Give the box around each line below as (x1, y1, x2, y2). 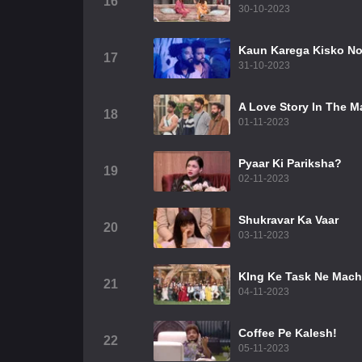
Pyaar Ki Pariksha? (238, 157, 342, 170)
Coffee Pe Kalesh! (238, 326, 337, 339)
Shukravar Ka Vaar (238, 213, 339, 226)
